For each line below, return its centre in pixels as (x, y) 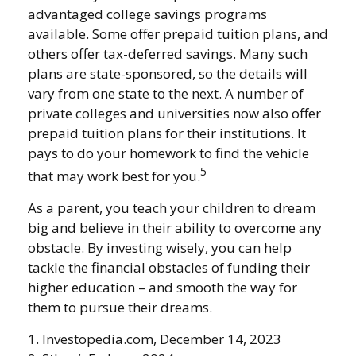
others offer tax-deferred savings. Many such (168, 53)
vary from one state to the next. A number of (166, 93)
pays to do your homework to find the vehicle (168, 153)
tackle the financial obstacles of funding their (169, 267)
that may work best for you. (114, 176)
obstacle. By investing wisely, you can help (160, 247)
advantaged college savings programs (147, 14)
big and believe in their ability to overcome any (175, 227)
